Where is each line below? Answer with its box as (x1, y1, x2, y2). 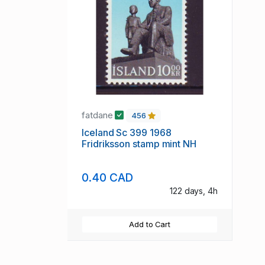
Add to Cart (128, 219, 171, 229)
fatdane (82, 109, 115, 121)
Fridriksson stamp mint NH (82, 138, 196, 150)
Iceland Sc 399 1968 (82, 127, 172, 139)
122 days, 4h (169, 185, 218, 196)
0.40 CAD (82, 170, 134, 185)
